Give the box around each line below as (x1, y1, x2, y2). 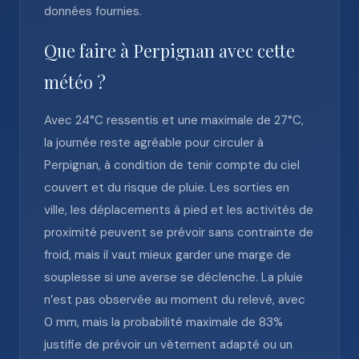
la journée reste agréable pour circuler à (44, 135, 264, 151)
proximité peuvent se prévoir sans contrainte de (44, 224, 313, 240)
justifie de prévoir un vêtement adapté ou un (44, 337, 292, 353)
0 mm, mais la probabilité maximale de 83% (44, 314, 283, 330)
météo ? (44, 71, 106, 93)
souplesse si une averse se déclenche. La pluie (44, 269, 303, 285)
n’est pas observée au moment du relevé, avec (44, 292, 305, 308)
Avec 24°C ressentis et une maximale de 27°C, (44, 112, 304, 128)
